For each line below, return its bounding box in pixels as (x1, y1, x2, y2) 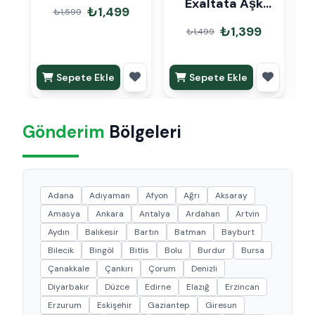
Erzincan (225, 281, 259, 292)
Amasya (48, 207, 80, 219)
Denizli (191, 262, 217, 274)
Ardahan (186, 207, 220, 219)
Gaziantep (148, 299, 190, 311)
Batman (174, 226, 206, 238)
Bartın (134, 226, 159, 238)
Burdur (198, 244, 226, 256)
